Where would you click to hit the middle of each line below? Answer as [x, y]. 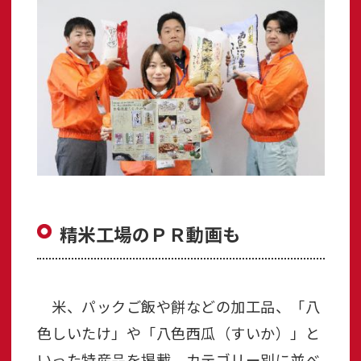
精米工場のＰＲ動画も [150, 234]
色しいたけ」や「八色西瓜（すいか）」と [178, 333]
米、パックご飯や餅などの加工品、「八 [178, 307]
